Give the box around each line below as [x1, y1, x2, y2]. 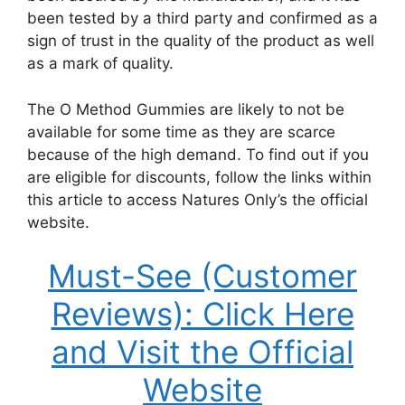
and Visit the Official [52, 333, 353, 371]
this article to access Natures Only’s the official [27, 190, 368, 209]
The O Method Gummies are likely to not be [27, 99, 344, 118]
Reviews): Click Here [51, 295, 354, 333]
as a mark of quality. [27, 54, 174, 72]
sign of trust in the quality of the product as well [27, 32, 374, 50]
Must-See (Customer [48, 257, 357, 295]
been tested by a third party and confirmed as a [27, 9, 378, 27]
